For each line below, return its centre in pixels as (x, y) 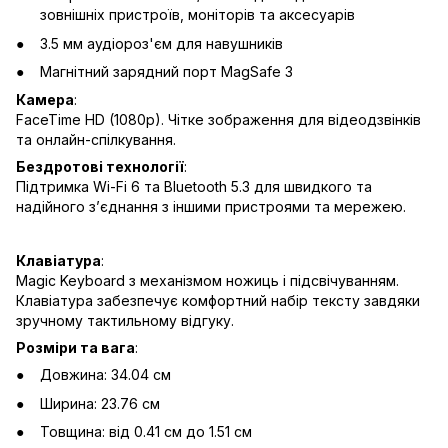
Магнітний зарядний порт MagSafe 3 (166, 72)
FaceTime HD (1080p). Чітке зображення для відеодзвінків (218, 120)
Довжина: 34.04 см (105, 375)
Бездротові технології (100, 167)
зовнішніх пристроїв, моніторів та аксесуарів (197, 15)
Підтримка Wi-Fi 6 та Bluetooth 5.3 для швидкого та (194, 187)
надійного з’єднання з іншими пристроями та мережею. (211, 207)
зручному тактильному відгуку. (125, 321)
